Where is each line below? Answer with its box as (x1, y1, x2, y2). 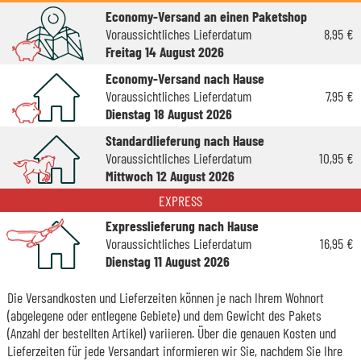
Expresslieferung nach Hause (105, 216, 259, 234)
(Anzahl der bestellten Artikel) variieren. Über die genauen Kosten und (6, 323, 336, 342)
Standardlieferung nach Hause (105, 131, 264, 149)
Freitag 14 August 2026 (105, 42, 224, 60)
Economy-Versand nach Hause (105, 68, 264, 87)
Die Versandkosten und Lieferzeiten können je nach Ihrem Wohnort (6, 288, 324, 306)
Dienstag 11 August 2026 (105, 251, 230, 270)
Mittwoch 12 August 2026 (105, 166, 234, 185)
